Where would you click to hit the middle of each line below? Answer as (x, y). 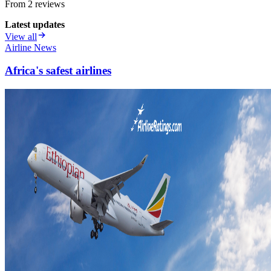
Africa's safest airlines (58, 71)
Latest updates (35, 24)
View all (21, 36)
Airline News (31, 47)
